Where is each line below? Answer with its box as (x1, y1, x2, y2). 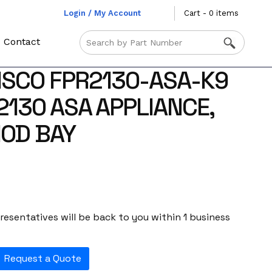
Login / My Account (63, 8, 141, 18)
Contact (4, 36, 41, 47)
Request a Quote (4, 252, 81, 265)
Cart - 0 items (183, 8, 239, 18)
